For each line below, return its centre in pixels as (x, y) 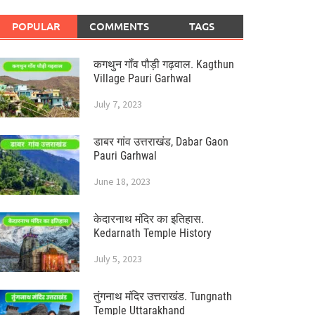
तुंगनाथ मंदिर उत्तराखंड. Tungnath (162, 297)
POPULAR (37, 26)
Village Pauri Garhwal (142, 79)
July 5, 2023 (117, 259)
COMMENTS (119, 26)
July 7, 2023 (117, 104)
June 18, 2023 (122, 182)
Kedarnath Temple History (152, 233)
